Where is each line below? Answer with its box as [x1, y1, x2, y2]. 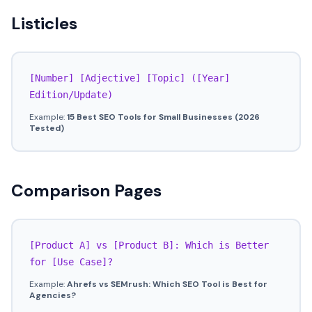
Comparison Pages [11, 180, 162, 201]
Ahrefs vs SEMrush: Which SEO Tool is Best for [67, 279, 267, 290]
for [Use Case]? [29, 256, 113, 267]
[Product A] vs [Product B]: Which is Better [29, 240, 269, 251]
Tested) [29, 123, 64, 134]
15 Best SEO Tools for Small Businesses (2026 [67, 111, 260, 123]
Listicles [11, 13, 77, 34]
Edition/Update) [29, 89, 113, 100]
